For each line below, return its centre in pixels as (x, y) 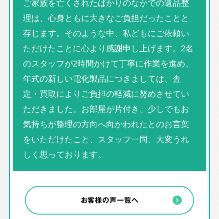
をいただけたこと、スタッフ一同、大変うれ (106, 139)
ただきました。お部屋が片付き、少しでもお (106, 109)
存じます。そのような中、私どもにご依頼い (106, 33)
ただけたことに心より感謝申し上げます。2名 (108, 48)
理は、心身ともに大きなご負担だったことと (106, 18)
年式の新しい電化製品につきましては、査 (102, 78)
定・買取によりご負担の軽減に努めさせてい (106, 94)
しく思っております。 (64, 154)
